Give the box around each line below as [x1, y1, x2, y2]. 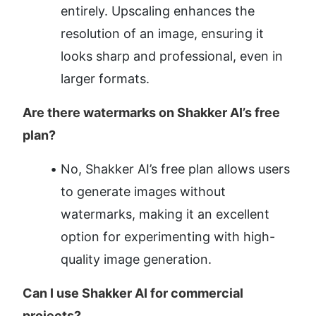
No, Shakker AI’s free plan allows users [61, 162, 290, 177]
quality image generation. [61, 252, 212, 267]
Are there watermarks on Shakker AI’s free [23, 105, 280, 121]
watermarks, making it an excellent [61, 207, 269, 222]
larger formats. [61, 71, 150, 87]
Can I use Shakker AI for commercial [23, 286, 243, 301]
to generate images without [61, 184, 226, 200]
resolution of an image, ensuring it [61, 26, 264, 42]
